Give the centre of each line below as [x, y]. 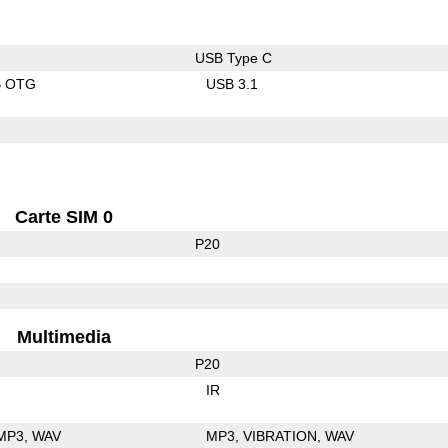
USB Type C [233, 57]
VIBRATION [280, 435]
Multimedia [64, 336]
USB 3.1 [232, 83]
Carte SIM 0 [64, 216]
